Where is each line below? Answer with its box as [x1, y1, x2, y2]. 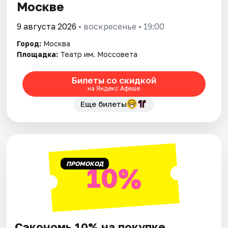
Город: [17, 39, 42, 48]
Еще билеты [80, 99, 127, 108]
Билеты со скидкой [71, 75, 156, 86]
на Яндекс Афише [88, 84, 140, 93]
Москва [43, 39, 71, 48]
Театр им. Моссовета [60, 49, 138, 59]
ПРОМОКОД [66, 159, 103, 167]
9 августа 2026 [17, 21, 77, 32]
